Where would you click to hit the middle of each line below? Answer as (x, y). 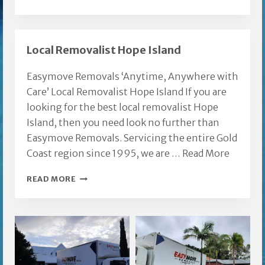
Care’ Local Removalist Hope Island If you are (127, 92)
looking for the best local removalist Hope (122, 107)
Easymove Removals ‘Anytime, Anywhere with (132, 77)
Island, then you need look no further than (123, 123)
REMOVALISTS (105, 25)
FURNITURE (100, 10)
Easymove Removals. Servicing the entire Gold (132, 138)
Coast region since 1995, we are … (104, 153)
